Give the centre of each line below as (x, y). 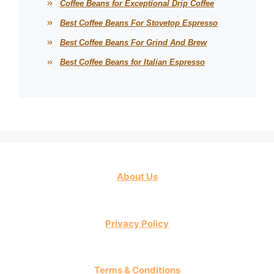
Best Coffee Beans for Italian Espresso (132, 62)
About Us (137, 177)
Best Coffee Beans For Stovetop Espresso (139, 23)
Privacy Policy (137, 223)
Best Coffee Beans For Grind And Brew (133, 43)
